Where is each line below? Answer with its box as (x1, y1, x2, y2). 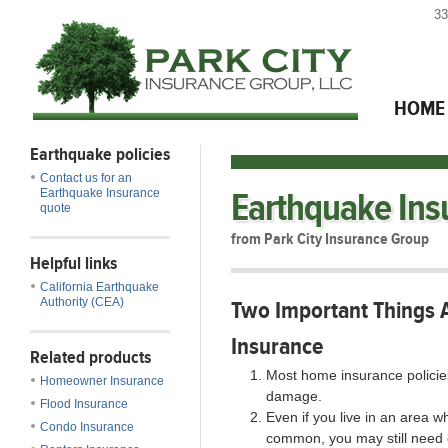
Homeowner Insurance (40, 374, 164, 388)
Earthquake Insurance (40, 186, 160, 200)
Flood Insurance (40, 397, 128, 411)
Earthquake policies (30, 143, 170, 165)
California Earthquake (40, 280, 159, 294)
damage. (266, 388, 322, 404)
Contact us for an (40, 171, 132, 185)
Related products (30, 346, 151, 368)
